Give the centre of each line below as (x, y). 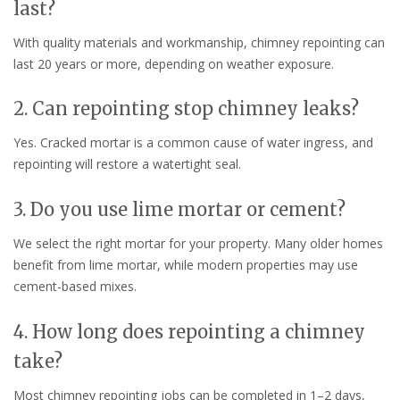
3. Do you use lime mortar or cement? (179, 210)
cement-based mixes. (75, 287)
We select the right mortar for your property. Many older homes (198, 244)
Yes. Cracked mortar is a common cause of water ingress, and (193, 143)
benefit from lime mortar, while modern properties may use (186, 265)
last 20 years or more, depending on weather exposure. (174, 63)
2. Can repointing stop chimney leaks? (186, 109)
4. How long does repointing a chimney (189, 332)
